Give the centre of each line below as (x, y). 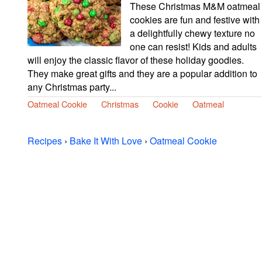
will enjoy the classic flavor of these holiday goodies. (136, 60)
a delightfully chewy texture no (192, 33)
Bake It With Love (106, 140)
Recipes (45, 140)
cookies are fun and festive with (195, 19)
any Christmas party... (72, 87)
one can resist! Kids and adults (193, 46)
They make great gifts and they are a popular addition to (142, 73)
